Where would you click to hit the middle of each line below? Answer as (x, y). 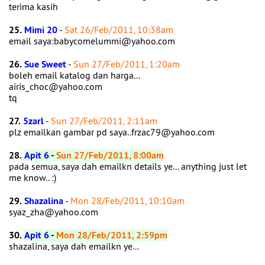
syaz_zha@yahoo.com (55, 212)
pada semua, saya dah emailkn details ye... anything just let (128, 166)
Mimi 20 (41, 30)
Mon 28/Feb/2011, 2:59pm (112, 235)
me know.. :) (34, 177)
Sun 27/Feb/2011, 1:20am (127, 64)
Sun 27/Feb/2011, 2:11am (104, 121)
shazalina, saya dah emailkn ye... (75, 246)
